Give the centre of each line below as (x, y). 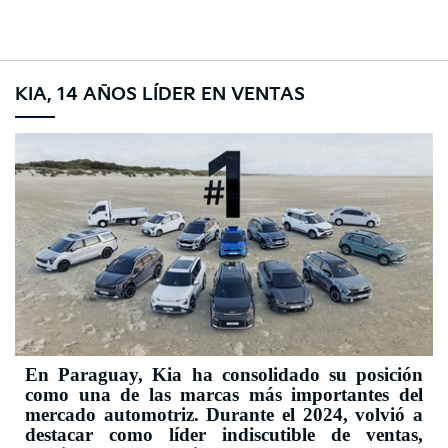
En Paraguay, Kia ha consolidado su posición (224, 375)
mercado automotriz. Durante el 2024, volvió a (224, 415)
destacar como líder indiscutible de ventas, (224, 435)
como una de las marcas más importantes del (224, 395)
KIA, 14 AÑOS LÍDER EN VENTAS (160, 94)
